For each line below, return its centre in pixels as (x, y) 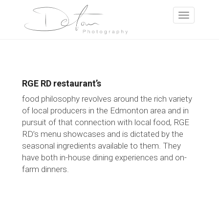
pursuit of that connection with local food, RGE (106, 122)
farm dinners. (45, 169)
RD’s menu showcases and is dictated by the (103, 134)
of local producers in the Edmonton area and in (105, 110)
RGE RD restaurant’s (62, 83)
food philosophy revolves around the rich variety (107, 99)
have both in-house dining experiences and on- (104, 157)
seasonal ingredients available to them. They (101, 146)
